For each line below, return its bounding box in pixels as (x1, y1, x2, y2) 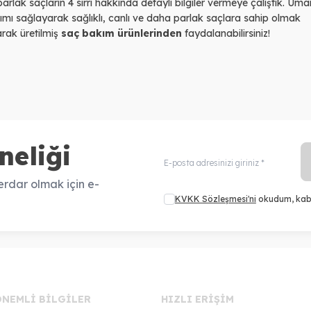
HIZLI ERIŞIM (160, 292, 234, 305)
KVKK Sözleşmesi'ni (174, 193, 256, 204)
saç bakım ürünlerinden (58, 26, 185, 40)
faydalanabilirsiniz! (185, 26, 270, 40)
